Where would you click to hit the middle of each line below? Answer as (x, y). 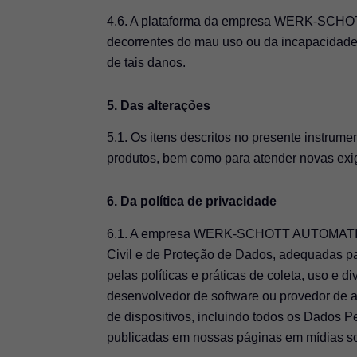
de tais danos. (147, 62)
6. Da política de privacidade (192, 202)
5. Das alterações (159, 105)
